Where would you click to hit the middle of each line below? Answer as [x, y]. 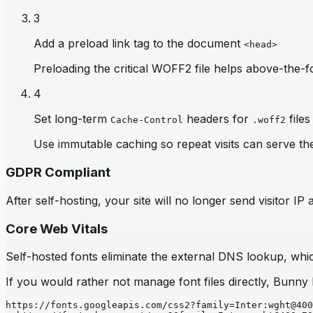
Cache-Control [147, 120]
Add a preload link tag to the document [139, 44]
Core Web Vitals [57, 228]
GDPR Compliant [58, 173]
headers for [216, 119]
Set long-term [72, 119]
